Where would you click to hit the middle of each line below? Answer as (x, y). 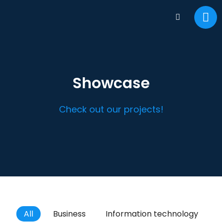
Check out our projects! (111, 109)
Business (69, 214)
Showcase (111, 83)
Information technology (152, 214)
